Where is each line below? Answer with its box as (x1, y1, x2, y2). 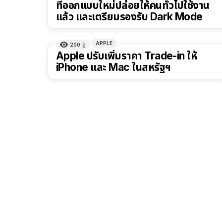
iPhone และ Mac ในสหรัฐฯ (56, 61, 171, 74)
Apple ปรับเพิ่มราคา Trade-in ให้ (56, 50, 197, 62)
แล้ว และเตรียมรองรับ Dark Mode (56, 10, 203, 23)
